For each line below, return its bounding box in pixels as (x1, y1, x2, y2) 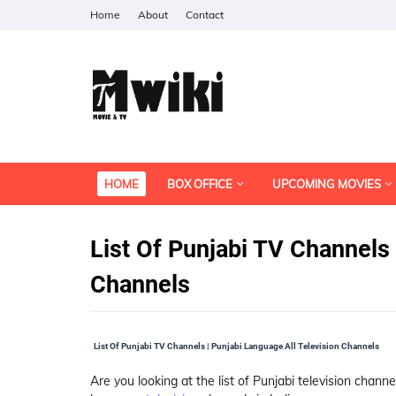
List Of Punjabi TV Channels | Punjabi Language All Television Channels (92, 341, 379, 351)
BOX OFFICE (167, 177, 232, 191)
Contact (186, 8, 224, 21)
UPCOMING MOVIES (272, 177, 381, 191)
